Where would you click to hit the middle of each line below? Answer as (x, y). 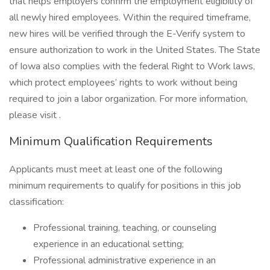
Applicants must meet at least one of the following (116, 169)
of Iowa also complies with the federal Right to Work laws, (132, 66)
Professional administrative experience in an (124, 260)
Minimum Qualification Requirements (111, 141)
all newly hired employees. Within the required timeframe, (130, 17)
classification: (36, 202)
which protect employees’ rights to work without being (123, 83)
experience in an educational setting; (108, 244)
